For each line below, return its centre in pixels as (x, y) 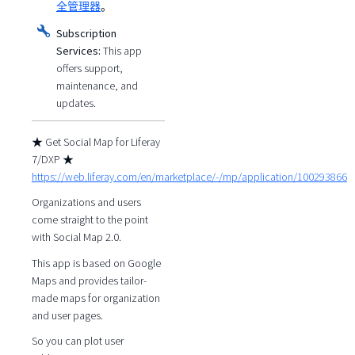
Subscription (86, 34)
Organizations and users (86, 202)
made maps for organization (95, 298)
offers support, (89, 69)
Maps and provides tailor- (89, 280)
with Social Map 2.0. (76, 237)
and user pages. (67, 315)
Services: (78, 51)
